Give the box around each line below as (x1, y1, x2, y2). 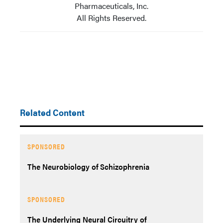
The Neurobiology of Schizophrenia (27, 161, 149, 172)
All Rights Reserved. (77, 12, 146, 23)
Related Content (20, 106, 85, 118)
